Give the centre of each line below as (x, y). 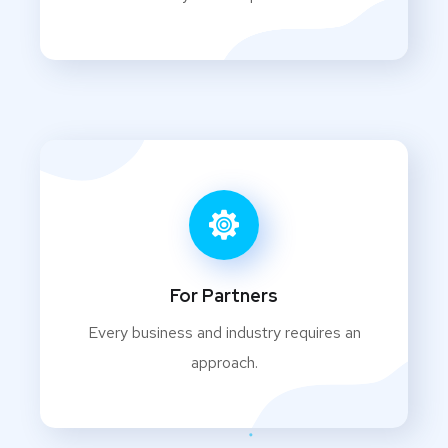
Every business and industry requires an (224, 333)
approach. (224, 363)
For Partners (224, 296)
